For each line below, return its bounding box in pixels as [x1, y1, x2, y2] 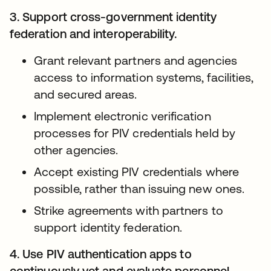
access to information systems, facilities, [34, 70, 254, 84]
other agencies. [34, 143, 119, 157]
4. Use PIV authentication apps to [10, 247, 192, 261]
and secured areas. [34, 87, 137, 101]
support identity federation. [34, 220, 183, 234]
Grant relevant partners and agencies [34, 53, 237, 67]
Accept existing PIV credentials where [34, 165, 239, 178]
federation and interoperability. [10, 27, 177, 41]
